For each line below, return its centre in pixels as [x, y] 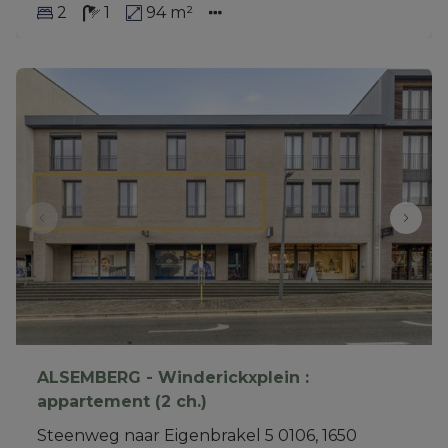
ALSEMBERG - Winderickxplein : [172, 377]
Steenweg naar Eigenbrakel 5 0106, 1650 [196, 435]
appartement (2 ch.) [121, 401]
